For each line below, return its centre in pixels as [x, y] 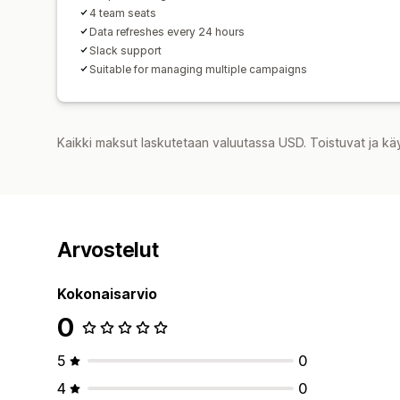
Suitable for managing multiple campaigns [198, 69]
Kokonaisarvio [107, 293]
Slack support [125, 50]
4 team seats [123, 12]
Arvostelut [108, 250]
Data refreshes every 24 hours [167, 31]
